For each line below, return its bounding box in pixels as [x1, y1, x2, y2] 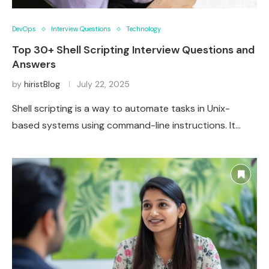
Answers [12, 57, 56, 72]
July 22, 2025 [77, 79, 130, 90]
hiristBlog [24, 79, 60, 90]
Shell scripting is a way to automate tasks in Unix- [12, 102, 230, 115]
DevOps [12, 25, 36, 34]
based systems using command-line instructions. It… [12, 119, 241, 132]
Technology [126, 25, 161, 34]
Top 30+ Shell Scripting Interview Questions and [12, 43, 255, 58]
